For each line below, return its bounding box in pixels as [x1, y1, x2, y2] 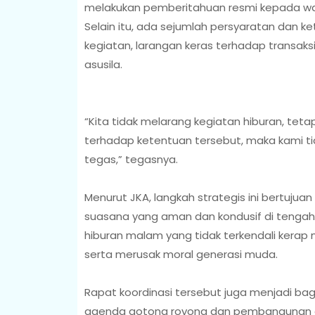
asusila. [84, 56, 122, 72]
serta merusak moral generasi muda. [84, 246, 278, 262]
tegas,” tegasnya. [84, 151, 178, 167]
